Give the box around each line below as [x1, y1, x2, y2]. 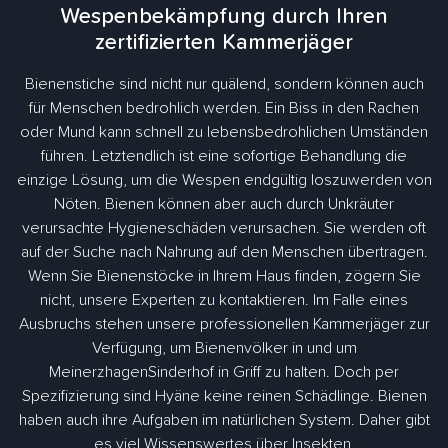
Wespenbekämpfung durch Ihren [60, 6, 388, 29]
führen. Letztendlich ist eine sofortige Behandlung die [41, 148, 407, 165]
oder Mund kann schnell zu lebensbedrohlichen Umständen [20, 124, 428, 141]
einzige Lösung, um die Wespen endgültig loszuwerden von [16, 172, 432, 189]
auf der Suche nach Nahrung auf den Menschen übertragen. [20, 244, 428, 261]
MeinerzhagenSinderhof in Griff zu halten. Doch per [49, 364, 399, 381]
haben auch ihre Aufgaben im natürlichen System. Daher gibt [18, 412, 430, 429]
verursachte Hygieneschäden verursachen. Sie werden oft [22, 220, 426, 237]
